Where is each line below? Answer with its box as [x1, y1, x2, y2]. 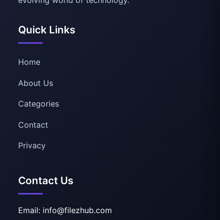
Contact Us [18, 174, 74, 187]
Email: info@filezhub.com [18, 205, 112, 215]
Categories [18, 99, 59, 109]
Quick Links [18, 23, 76, 36]
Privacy [18, 140, 46, 150]
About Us [18, 78, 54, 88]
